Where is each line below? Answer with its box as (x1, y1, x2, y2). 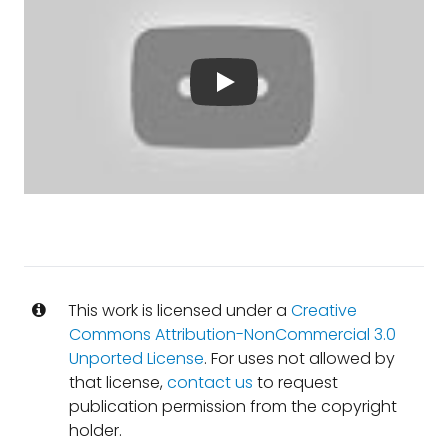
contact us (166, 371, 253, 394)
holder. (68, 419, 122, 442)
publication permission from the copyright (68, 395, 397, 418)
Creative (290, 299, 357, 322)
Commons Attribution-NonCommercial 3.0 (68, 323, 396, 346)
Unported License (68, 347, 204, 370)
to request (252, 371, 338, 394)
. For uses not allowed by (203, 347, 395, 370)
